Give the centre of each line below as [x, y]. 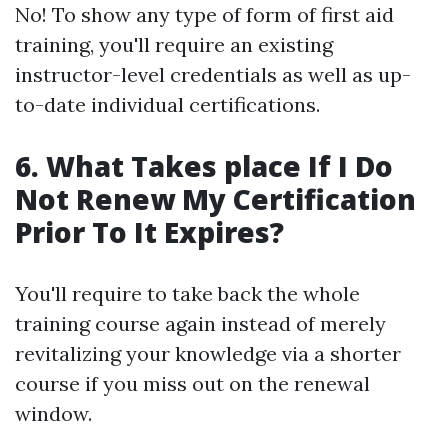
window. [53, 413]
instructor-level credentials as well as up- [213, 74]
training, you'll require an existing [174, 44]
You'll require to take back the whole [187, 293]
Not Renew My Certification [215, 199]
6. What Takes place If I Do [204, 166]
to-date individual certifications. [167, 104]
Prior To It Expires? [149, 232]
